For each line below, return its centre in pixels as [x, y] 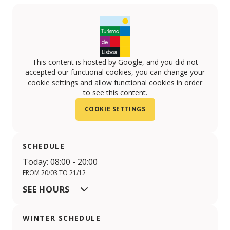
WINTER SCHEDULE [62, 218]
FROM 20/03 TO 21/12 [54, 172]
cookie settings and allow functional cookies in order [115, 82]
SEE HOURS [46, 189]
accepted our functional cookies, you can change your [115, 72]
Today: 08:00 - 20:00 [60, 161]
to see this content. [115, 92]
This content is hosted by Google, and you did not [115, 62]
